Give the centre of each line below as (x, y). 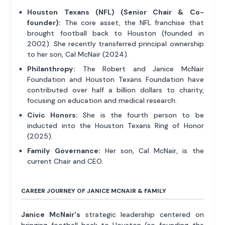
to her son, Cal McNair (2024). (78, 54)
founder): (44, 23)
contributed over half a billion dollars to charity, (116, 90)
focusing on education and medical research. (102, 101)
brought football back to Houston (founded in (116, 33)
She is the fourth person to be (141, 115)
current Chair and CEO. (66, 161)
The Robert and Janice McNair (140, 69)
